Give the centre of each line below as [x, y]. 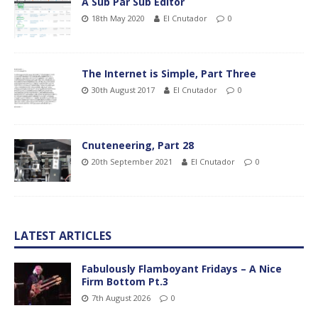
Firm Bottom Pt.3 [125, 281]
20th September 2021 [132, 161]
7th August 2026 [121, 297]
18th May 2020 [118, 18]
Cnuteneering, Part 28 [138, 145]
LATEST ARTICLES [63, 235]
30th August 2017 [123, 89]
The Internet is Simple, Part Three [169, 73]
